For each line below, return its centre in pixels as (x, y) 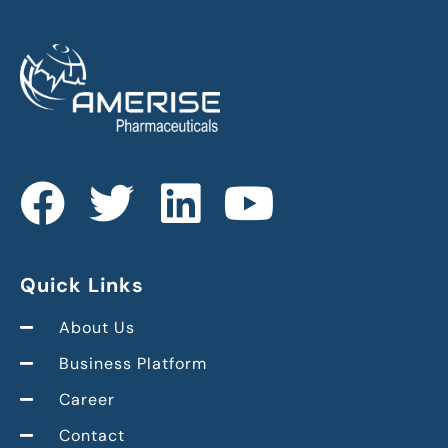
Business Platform (132, 363)
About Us (96, 327)
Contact (91, 435)
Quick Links (82, 284)
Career (86, 399)
